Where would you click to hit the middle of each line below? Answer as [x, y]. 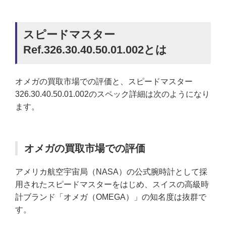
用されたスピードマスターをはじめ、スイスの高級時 [112, 185]
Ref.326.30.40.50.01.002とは [95, 50]
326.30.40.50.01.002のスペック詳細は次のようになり [112, 94]
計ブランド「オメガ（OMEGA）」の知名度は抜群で [111, 197]
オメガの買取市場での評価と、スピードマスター [104, 82]
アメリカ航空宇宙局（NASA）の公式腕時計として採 [111, 172]
